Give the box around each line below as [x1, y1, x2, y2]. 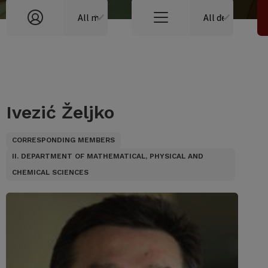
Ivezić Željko [6, 102, 114, 123]
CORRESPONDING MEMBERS [12, 136, 115, 144]
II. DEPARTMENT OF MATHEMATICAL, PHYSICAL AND [12, 152, 203, 160]
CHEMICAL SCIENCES [12, 168, 89, 176]
